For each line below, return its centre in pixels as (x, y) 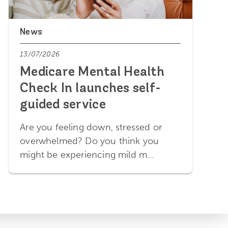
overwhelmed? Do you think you (90, 141)
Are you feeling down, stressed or (91, 127)
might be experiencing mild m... (87, 154)
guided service (63, 105)
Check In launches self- (91, 89)
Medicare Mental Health (92, 73)
